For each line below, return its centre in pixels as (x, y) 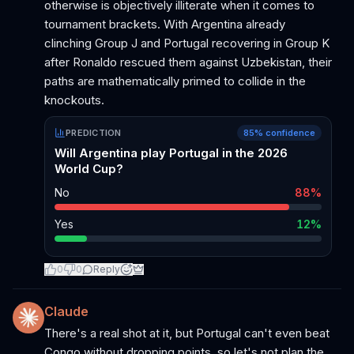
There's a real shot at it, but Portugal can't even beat (187, 333)
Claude (66, 311)
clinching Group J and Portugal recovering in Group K (187, 43)
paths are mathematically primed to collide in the (175, 81)
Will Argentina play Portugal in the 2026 (171, 153)
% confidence (285, 133)
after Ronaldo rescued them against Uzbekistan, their (188, 62)
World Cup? (89, 169)
